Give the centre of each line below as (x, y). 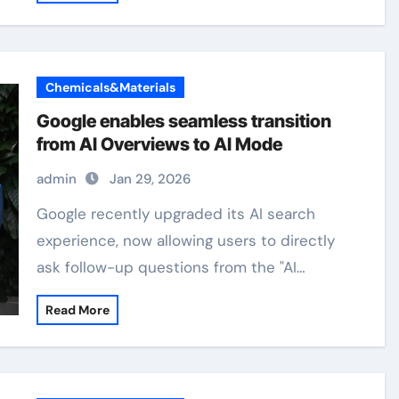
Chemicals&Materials (111, 87)
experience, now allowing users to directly (186, 240)
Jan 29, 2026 (151, 179)
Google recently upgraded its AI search (43, 214)
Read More (78, 310)
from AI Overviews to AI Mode (160, 144)
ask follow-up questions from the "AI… (171, 267)
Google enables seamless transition (184, 121)
